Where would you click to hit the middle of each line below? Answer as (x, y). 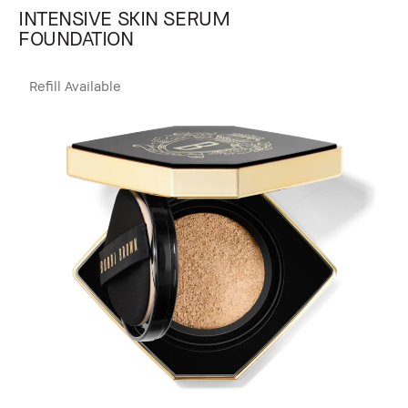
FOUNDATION (76, 39)
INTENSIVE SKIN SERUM (124, 19)
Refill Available (75, 86)
